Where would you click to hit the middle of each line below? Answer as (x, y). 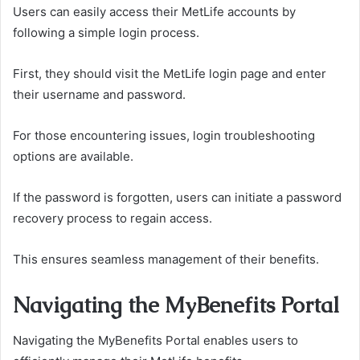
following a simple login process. (106, 32)
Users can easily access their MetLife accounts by (154, 11)
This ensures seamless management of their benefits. (166, 259)
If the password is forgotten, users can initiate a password (177, 197)
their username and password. (99, 94)
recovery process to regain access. (112, 218)
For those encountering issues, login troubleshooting (164, 135)
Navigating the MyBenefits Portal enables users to (155, 341)
